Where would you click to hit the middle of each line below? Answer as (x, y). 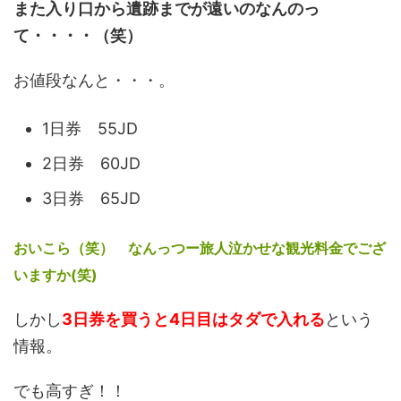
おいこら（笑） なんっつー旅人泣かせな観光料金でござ (200, 247)
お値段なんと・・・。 (94, 80)
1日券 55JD (90, 129)
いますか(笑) (55, 274)
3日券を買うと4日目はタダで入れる (193, 319)
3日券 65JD (91, 199)
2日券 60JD (91, 164)
